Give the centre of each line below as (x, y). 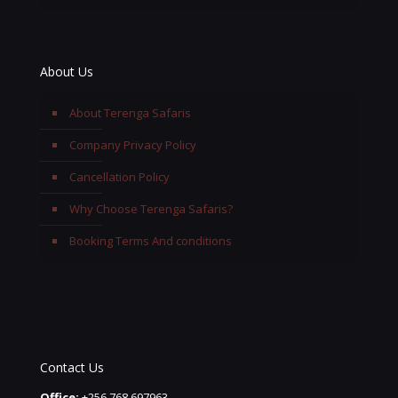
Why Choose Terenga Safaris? (151, 209)
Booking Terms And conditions (151, 241)
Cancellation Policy (119, 177)
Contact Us (72, 367)
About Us (67, 72)
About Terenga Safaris (130, 113)
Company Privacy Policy (133, 145)
